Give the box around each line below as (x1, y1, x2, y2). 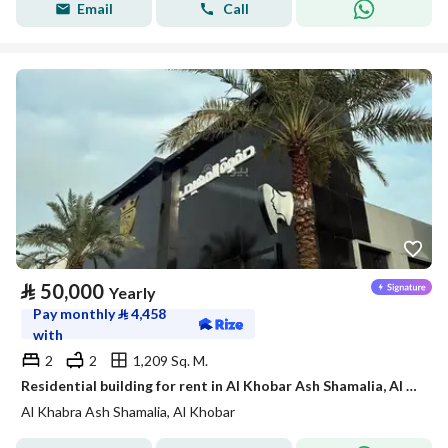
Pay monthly (33, 305, 118, 322)
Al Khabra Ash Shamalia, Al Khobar (21, 403, 235, 420)
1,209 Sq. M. (133, 351, 208, 369)
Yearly (109, 283, 156, 302)
